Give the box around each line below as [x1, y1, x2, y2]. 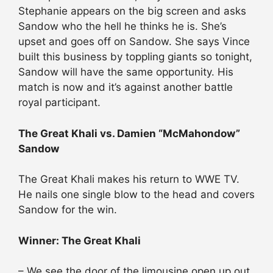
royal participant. [18, 96, 101, 109]
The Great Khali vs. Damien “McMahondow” [18, 127, 240, 140]
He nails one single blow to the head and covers [18, 188, 255, 201]
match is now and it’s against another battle [18, 81, 233, 94]
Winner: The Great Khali [18, 234, 141, 247]
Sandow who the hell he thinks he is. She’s [18, 20, 227, 33]
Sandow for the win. [18, 204, 117, 216]
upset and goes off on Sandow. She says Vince [18, 35, 250, 48]
